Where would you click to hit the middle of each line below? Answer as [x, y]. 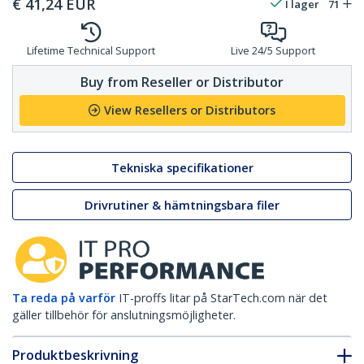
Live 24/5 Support [273, 51]
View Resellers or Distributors [190, 110]
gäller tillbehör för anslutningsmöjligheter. [124, 315]
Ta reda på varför [64, 298]
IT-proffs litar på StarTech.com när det [223, 298]
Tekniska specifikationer [182, 167]
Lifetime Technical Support [91, 51]
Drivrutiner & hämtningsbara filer [182, 205]
